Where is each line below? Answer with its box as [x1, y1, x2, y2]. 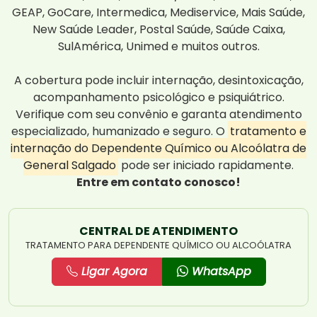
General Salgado [23, 157, 116, 174]
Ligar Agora [77, 263, 147, 280]
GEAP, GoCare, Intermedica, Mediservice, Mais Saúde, [12, 4, 305, 21]
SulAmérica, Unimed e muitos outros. [57, 38, 260, 55]
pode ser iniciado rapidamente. [118, 157, 294, 174]
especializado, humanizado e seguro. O [11, 123, 228, 140]
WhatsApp [188, 263, 251, 280]
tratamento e [229, 123, 306, 140]
